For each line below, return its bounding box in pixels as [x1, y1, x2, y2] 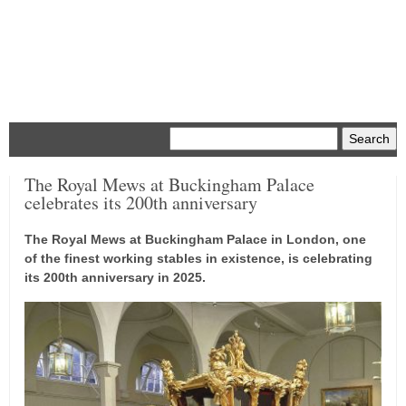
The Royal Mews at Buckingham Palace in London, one [24, 232, 366, 246]
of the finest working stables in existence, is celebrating [24, 251, 372, 266]
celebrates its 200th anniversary [24, 190, 257, 215]
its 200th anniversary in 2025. [24, 270, 209, 285]
